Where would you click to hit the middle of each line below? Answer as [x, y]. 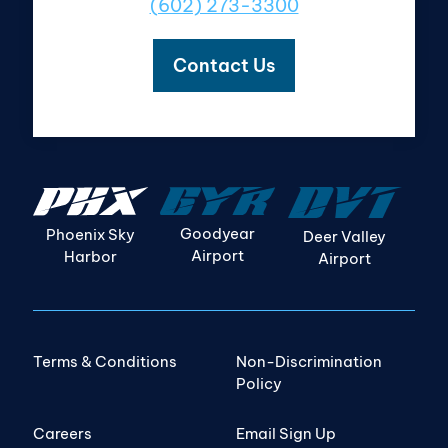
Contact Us [224, 65]
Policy [259, 383]
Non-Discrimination [309, 361]
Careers [62, 433]
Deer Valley [345, 236]
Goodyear [218, 234]
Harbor [90, 256]
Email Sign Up [286, 433]
